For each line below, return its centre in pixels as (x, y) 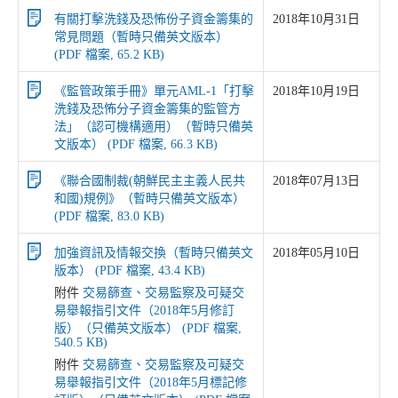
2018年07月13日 (316, 181)
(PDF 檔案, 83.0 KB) (109, 216)
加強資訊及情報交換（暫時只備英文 (154, 253)
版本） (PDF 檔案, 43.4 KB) (130, 271)
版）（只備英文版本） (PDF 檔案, (148, 328)
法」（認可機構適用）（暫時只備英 (154, 127)
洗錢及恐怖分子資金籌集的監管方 (147, 109)
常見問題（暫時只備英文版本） (141, 37)
